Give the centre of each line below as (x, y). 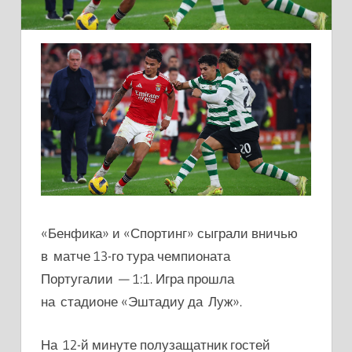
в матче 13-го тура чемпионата (136, 256)
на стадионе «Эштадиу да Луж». (141, 302)
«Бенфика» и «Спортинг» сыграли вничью (169, 233)
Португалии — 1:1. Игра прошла (137, 279)
